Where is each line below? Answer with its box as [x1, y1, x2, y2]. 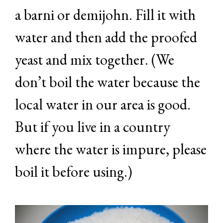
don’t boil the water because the [15, 72, 200, 92]
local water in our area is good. [15, 95, 191, 114]
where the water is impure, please [15, 139, 207, 159]
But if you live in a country [15, 117, 170, 137]
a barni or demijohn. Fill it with [15, 5, 196, 25]
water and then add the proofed [15, 27, 197, 47]
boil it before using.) [15, 162, 132, 182]
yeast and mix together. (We [15, 50, 174, 70]
